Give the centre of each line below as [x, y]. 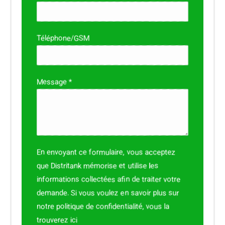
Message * [54, 82]
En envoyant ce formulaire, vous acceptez [106, 152]
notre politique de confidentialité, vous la [103, 207]
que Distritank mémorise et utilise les [97, 166]
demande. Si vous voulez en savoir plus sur [108, 193]
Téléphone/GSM [63, 38]
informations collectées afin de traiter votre [108, 180]
